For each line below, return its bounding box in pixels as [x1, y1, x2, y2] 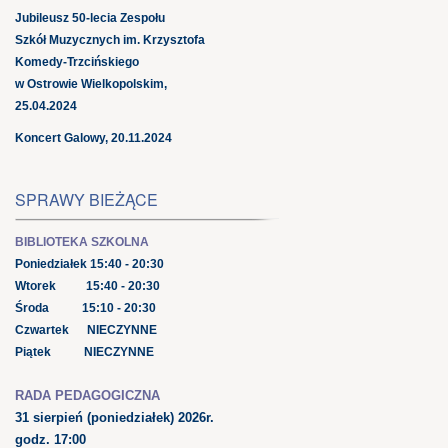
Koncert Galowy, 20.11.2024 [15, 130, 172, 145]
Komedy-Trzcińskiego [15, 54, 139, 69]
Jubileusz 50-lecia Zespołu [15, 10, 165, 25]
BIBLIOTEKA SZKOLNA [15, 234, 149, 249]
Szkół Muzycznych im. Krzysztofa [15, 32, 205, 47]
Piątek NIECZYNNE [15, 344, 154, 359]
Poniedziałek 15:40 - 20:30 [15, 256, 164, 271]
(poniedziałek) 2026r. [87, 409, 214, 425]
